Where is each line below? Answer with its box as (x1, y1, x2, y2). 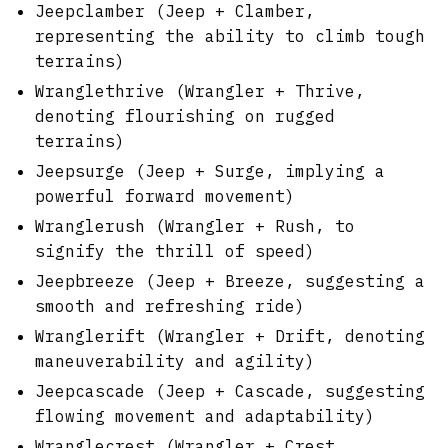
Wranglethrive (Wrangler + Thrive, (35, 80, 365, 101)
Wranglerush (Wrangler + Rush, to (35, 215, 355, 236)
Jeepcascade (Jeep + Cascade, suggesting (35, 380, 425, 401)
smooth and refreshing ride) (35, 295, 305, 316)
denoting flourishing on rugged (35, 105, 335, 126)
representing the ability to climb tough (35, 25, 425, 46)
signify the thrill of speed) (35, 240, 315, 261)
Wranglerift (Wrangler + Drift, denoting (35, 325, 425, 346)
